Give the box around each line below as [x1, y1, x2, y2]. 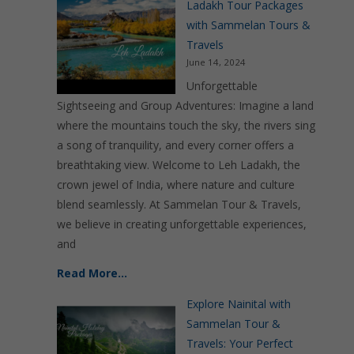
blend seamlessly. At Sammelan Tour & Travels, [57, 197, 301, 212]
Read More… [57, 265, 127, 281]
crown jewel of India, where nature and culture [57, 177, 295, 192]
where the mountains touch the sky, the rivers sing [57, 118, 315, 133]
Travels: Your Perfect [186, 336, 293, 351]
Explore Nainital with [186, 296, 291, 311]
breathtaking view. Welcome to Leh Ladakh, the [57, 157, 300, 172]
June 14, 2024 [186, 56, 246, 68]
